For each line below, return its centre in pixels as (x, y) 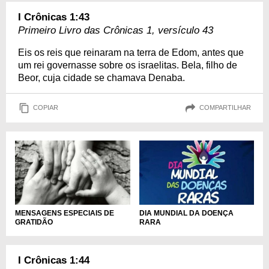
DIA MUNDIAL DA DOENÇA (186, 213)
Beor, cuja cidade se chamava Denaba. (101, 77)
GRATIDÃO (34, 222)
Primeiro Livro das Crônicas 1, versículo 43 (116, 30)
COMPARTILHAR (225, 108)
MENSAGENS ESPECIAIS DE (65, 213)
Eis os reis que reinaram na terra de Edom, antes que (131, 52)
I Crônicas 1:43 (54, 17)
